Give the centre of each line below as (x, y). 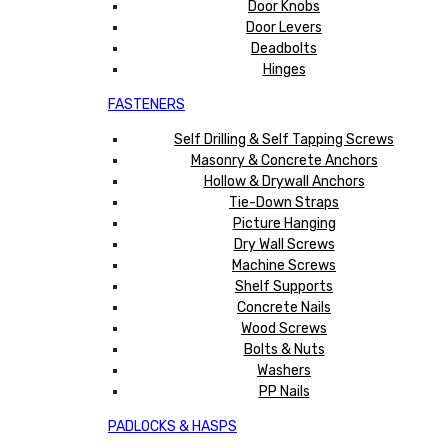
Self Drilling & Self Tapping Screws (284, 139)
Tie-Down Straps (284, 202)
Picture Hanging (284, 223)
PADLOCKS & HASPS (172, 426)
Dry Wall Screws (284, 244)
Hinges (284, 69)
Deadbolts (284, 48)
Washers (284, 370)
